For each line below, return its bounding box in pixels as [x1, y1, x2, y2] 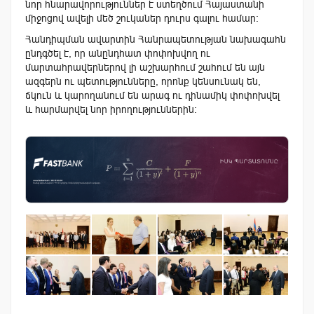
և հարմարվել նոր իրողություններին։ [25, 104, 197, 116]
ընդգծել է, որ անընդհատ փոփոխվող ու [25, 48, 210, 60]
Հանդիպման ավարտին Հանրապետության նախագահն [25, 34, 286, 46]
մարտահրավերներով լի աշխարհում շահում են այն [25, 62, 265, 74]
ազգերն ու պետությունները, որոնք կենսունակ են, [25, 76, 261, 88]
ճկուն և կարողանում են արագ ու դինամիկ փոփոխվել [25, 90, 280, 102]
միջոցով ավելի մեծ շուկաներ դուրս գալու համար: [25, 13, 259, 25]
